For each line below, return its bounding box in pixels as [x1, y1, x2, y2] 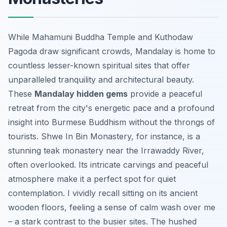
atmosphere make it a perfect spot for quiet [8, 173, 176, 184]
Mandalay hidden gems [34, 88, 128, 99]
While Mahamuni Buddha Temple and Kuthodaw [8, 31, 193, 42]
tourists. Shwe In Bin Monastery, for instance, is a [8, 131, 200, 141]
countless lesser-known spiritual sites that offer [8, 60, 190, 70]
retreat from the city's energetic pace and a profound [8, 102, 214, 113]
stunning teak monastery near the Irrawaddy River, [8, 145, 204, 156]
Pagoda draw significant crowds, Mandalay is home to [8, 46, 215, 56]
